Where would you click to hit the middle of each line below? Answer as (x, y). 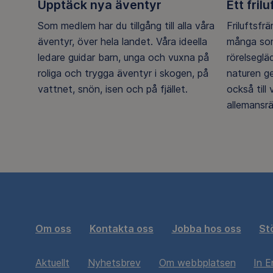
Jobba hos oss (206, 229)
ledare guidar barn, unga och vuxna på (123, 57)
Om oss (53, 229)
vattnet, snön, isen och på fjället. (113, 89)
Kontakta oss (121, 229)
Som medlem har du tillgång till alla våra (126, 25)
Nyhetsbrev (114, 263)
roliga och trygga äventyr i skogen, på (123, 73)
